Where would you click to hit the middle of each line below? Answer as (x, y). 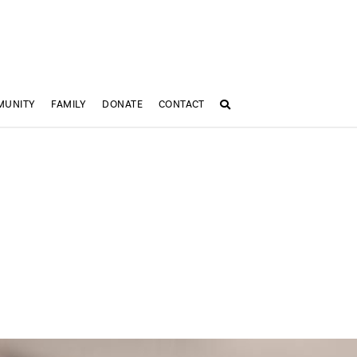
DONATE (123, 105)
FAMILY (69, 105)
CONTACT (181, 105)
